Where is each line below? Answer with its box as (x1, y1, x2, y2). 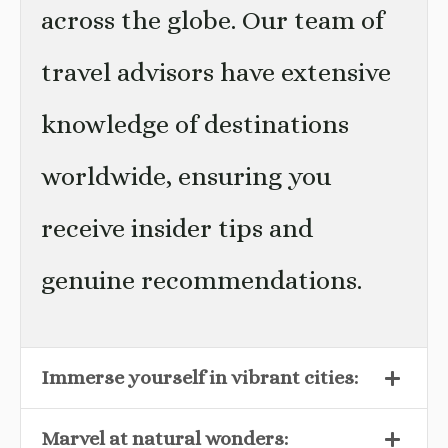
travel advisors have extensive (41, 57, 391, 87)
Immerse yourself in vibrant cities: (41, 365, 358, 389)
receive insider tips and (41, 213, 313, 243)
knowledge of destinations (41, 109, 349, 139)
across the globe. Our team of (41, 5, 384, 35)
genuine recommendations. (41, 265, 362, 295)
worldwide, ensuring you (41, 161, 331, 191)
